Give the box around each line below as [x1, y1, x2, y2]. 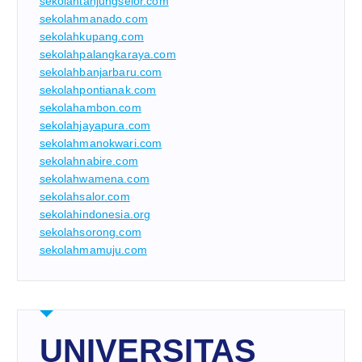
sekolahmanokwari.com [39, 137, 162, 150]
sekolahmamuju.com [39, 243, 147, 257]
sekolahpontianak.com [39, 83, 157, 97]
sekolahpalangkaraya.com [39, 48, 176, 61]
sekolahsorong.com [39, 225, 141, 239]
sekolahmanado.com [39, 12, 148, 26]
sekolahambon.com [39, 101, 141, 115]
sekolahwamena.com [39, 172, 149, 186]
